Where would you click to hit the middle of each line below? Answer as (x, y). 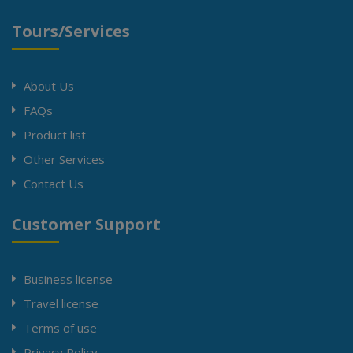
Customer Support (86, 225)
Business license (68, 279)
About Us (49, 85)
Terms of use (60, 328)
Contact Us (54, 183)
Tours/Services (71, 31)
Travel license (61, 304)
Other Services (64, 159)
